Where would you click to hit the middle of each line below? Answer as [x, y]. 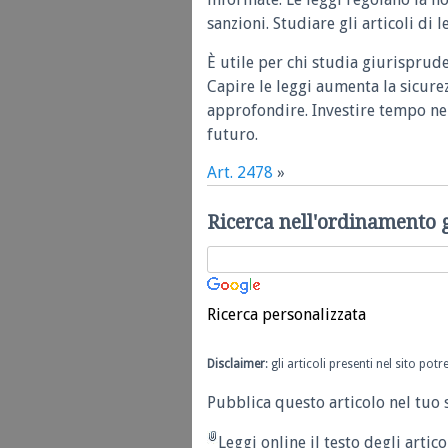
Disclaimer [236, 363]
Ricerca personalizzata [286, 314]
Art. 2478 [240, 173]
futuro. [232, 134]
